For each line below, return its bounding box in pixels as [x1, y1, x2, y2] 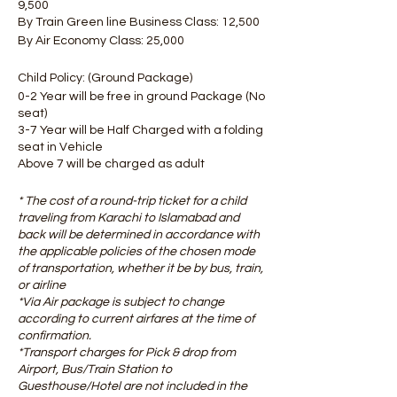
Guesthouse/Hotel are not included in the [18, 380, 247, 393]
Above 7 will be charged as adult [18, 158, 205, 170]
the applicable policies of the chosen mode [18, 245, 255, 258]
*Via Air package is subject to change [18, 296, 224, 308]
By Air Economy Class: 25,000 [18, 35, 184, 47]
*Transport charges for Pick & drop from [18, 346, 236, 359]
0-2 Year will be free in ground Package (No [18, 90, 265, 103]
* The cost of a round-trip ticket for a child [18, 195, 246, 207]
